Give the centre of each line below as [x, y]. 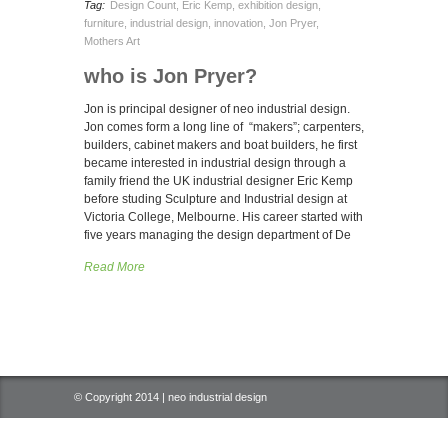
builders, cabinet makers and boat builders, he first [220, 145]
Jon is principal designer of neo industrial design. [217, 109]
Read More [114, 267]
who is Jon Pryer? [170, 76]
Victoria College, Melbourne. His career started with [223, 217]
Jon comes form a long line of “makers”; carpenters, [224, 127]
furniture [104, 23]
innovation [238, 23]
